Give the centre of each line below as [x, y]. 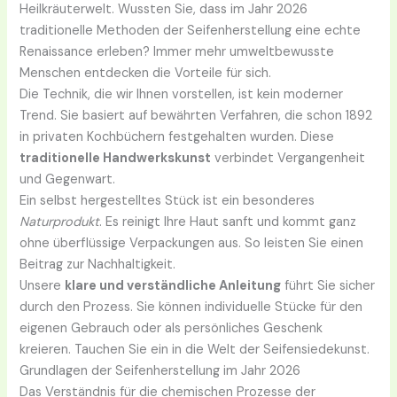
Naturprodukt [60, 222]
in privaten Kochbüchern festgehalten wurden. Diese [177, 137]
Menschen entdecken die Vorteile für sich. [146, 74]
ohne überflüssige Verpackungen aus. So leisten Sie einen [192, 244]
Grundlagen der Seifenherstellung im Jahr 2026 [160, 371]
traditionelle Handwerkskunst [116, 159]
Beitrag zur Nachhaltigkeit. [98, 265]
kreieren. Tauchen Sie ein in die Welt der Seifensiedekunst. [195, 350]
